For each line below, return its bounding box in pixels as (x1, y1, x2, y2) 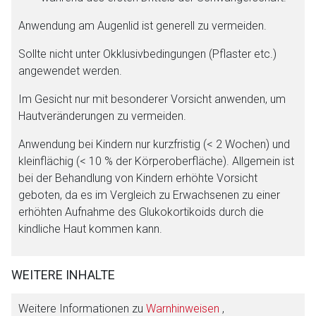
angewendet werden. (18, 63, 122, 78)
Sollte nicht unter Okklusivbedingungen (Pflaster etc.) (18, 47, 276, 61)
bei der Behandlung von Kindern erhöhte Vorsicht (18, 171, 257, 185)
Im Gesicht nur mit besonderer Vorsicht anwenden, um (18, 92, 286, 106)
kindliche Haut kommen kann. (18, 221, 162, 236)
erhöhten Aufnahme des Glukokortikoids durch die (18, 205, 264, 219)
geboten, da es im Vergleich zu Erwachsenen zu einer (18, 188, 280, 202)
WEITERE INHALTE (11, 267, 115, 282)
